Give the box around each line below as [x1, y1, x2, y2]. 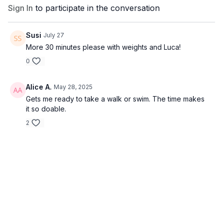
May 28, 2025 [54, 83, 93, 91]
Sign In [8, 2, 33, 13]
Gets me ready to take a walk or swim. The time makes [26, 94, 205, 103]
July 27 [43, 31, 64, 39]
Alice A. [26, 82, 52, 91]
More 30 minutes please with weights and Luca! [26, 42, 181, 51]
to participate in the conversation [33, 2, 160, 13]
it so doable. [26, 104, 68, 113]
